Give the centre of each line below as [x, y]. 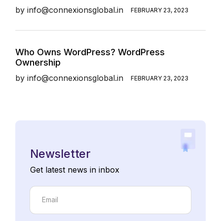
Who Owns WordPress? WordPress [90, 52]
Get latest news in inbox [75, 169]
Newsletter [61, 154]
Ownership [38, 62]
